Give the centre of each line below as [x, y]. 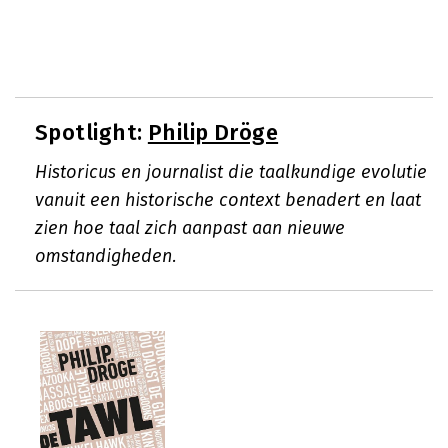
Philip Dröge [213, 132]
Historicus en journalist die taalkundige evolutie [231, 172]
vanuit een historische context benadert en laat [228, 200]
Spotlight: [91, 132]
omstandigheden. [106, 256]
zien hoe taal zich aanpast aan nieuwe [190, 228]
